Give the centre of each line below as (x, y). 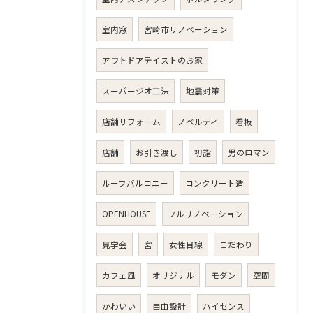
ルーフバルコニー (135, 183)
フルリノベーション (205, 214)
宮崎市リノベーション (186, 30)
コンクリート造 (214, 183)
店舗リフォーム (131, 122)
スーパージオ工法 (136, 91)
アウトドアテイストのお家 (152, 60)
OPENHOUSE (126, 214)
